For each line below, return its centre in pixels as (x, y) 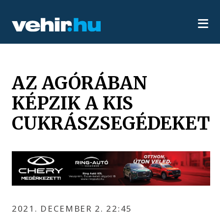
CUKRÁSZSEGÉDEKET (111, 123)
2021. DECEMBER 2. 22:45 (72, 208)
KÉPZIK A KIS (73, 103)
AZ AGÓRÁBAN (80, 83)
